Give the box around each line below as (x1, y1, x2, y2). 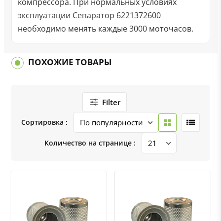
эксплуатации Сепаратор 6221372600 (17, 10, 161, 21)
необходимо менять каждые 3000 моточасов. (17, 23, 193, 34)
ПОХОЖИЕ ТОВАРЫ (28, 56, 111, 68)
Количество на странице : (44, 138, 136, 147)
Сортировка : (21, 117, 68, 127)
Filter (102, 97, 120, 107)
